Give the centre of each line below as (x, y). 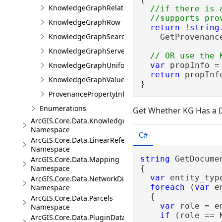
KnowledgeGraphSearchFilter (97, 36)
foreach (167, 187)
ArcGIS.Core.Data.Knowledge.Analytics (94, 121)
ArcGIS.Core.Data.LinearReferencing (91, 140)
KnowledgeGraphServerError (97, 51)
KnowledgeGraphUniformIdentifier (107, 65)
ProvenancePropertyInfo (89, 94)
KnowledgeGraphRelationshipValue (108, 8)
